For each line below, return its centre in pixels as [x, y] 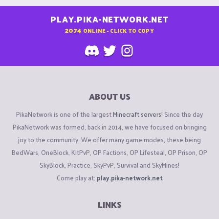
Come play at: [77, 177]
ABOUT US [109, 97]
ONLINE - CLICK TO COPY [118, 30]
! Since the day [182, 114]
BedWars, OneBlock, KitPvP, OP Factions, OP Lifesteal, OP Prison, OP [109, 152]
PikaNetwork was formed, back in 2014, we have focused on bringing [109, 127]
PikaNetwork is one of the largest [65, 114]
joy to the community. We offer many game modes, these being [109, 139]
